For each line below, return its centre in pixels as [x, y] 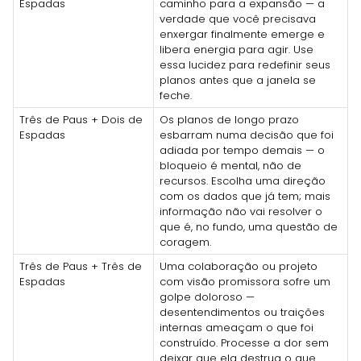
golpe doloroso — [207, 297]
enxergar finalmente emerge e [242, 34]
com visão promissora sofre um [245, 281]
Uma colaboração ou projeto [239, 266]
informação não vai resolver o [241, 211]
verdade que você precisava [238, 19]
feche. [176, 95]
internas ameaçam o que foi [237, 327]
